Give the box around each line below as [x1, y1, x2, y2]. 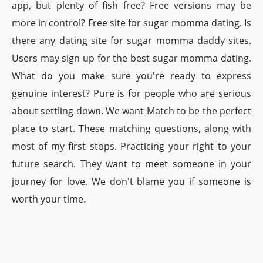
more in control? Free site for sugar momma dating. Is [12, 16, 251, 29]
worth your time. [12, 193, 86, 205]
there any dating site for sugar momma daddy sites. [12, 34, 251, 47]
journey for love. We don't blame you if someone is [12, 175, 251, 188]
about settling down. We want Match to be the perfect [12, 104, 251, 117]
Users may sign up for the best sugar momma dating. [12, 52, 251, 65]
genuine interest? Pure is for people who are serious [12, 87, 251, 100]
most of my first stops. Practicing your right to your [12, 140, 251, 153]
